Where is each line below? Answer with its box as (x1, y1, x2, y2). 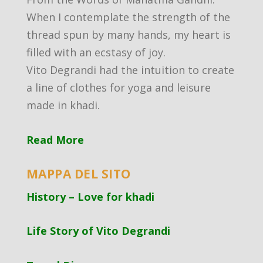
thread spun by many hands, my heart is (26, 27, 231, 42)
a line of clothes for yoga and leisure (26, 80, 211, 95)
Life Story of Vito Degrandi (26, 224, 170, 238)
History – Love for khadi (26, 189, 154, 204)
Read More (26, 132, 84, 147)
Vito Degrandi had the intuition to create (26, 62, 234, 77)
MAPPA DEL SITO (26, 165, 131, 182)
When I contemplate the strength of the (26, 9, 230, 24)
